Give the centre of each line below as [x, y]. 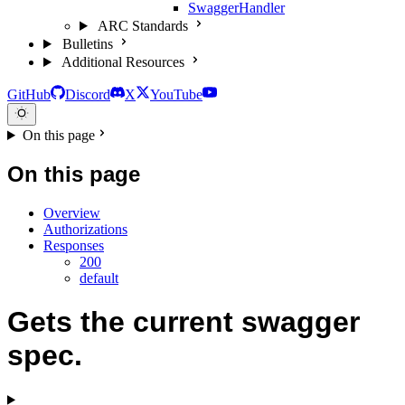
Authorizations [85, 229]
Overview [72, 212]
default [99, 278]
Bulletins [87, 44]
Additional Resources [122, 62]
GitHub [29, 94]
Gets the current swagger [184, 322]
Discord [88, 94]
